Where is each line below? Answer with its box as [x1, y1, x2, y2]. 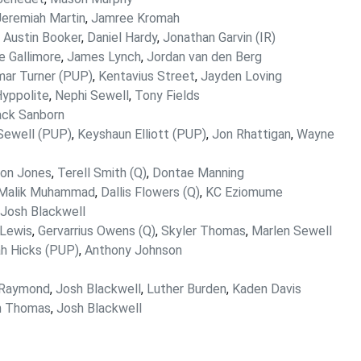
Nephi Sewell [55, 88, 129, 103]
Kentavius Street [98, 68, 195, 84]
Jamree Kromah [91, 10, 180, 26]
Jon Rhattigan [212, 127, 291, 142]
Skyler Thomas [161, 223, 246, 239]
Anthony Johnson [85, 243, 182, 258]
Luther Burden [147, 281, 226, 297]
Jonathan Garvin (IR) [163, 30, 276, 45]
